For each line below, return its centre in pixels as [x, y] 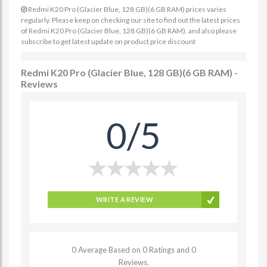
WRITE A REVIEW [125, 199]
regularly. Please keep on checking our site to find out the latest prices [131, 20]
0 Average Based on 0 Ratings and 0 [133, 250]
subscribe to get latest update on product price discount [108, 41]
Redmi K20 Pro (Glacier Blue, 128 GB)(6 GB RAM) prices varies [127, 9]
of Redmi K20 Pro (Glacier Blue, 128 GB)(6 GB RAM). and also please [129, 31]
